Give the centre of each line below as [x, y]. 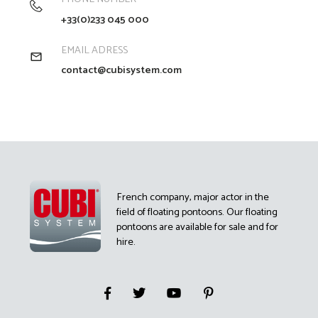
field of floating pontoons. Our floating [197, 213]
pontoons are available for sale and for [198, 227]
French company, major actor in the [193, 198]
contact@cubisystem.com [122, 70]
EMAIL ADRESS [95, 50]
